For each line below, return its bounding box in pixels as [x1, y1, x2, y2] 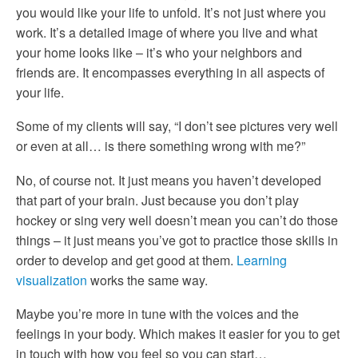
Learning [237, 250, 287, 269]
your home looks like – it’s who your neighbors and [16, 42, 302, 62]
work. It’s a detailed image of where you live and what [16, 22, 317, 42]
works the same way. [87, 270, 208, 289]
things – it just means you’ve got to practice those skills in [16, 230, 338, 249]
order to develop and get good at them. [16, 250, 237, 269]
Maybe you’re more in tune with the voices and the [16, 304, 299, 324]
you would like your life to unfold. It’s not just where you [16, 2, 326, 22]
